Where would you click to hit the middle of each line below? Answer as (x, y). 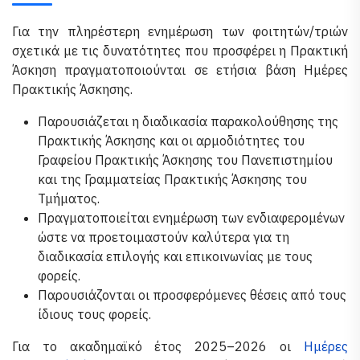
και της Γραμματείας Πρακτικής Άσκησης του (172, 179)
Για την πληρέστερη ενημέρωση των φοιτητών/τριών (180, 31)
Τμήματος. (69, 198)
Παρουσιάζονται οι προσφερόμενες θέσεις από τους (192, 295)
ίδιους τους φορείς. (94, 314)
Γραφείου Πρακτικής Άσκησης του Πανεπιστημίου (185, 160)
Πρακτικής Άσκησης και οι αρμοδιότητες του (171, 141)
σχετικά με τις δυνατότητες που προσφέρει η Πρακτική (180, 51)
